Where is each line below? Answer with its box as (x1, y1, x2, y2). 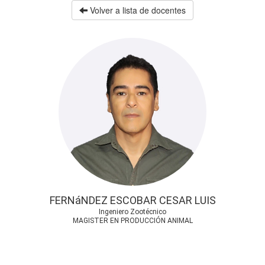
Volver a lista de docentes (88, 4, 186, 16)
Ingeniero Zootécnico (99, 208, 166, 216)
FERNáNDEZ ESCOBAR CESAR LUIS (49, 194, 216, 206)
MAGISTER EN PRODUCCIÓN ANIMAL (72, 216, 193, 225)
